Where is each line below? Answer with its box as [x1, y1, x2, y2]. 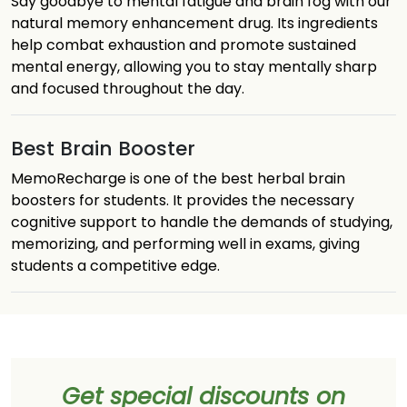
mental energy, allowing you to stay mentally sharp [11, 56, 377, 77]
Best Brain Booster [11, 134, 195, 163]
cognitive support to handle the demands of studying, [11, 212, 392, 233]
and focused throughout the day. [11, 78, 244, 99]
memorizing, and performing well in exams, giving [11, 233, 360, 254]
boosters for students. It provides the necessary [11, 190, 354, 211]
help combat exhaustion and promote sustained [11, 35, 356, 55]
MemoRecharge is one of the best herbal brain [11, 168, 345, 189]
